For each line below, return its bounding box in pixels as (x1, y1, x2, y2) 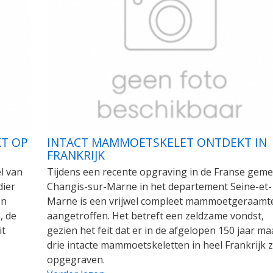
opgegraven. (46, 253, 105, 267)
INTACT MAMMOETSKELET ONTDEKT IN (46, 134, 267, 151)
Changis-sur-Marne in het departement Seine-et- (46, 180, 272, 194)
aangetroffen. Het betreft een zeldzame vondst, (46, 209, 264, 223)
